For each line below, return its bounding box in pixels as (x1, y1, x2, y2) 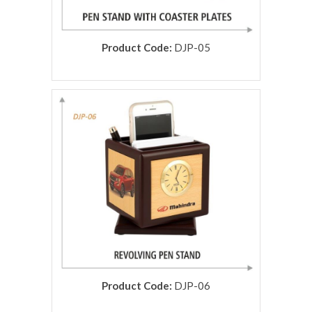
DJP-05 (172, 41, 210, 54)
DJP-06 (172, 279, 210, 292)
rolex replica (41, 89, 99, 102)
